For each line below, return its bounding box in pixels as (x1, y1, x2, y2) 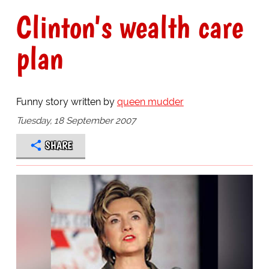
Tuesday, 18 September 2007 (16, 115, 136, 126)
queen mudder (116, 96, 184, 108)
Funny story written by (16, 96, 117, 108)
